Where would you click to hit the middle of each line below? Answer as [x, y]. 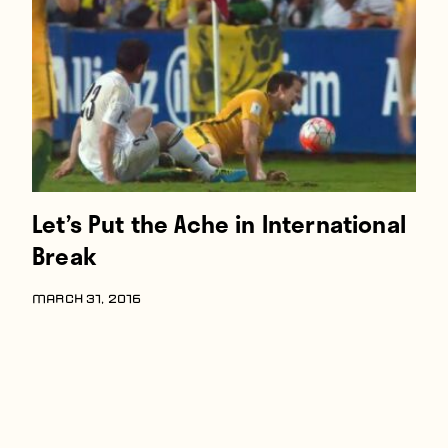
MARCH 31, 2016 [87, 300]
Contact [69, 80]
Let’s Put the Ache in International [219, 223]
